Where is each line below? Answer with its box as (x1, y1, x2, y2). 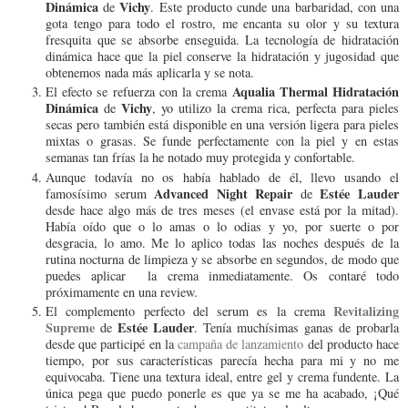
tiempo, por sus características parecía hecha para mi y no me (46, 352, 399, 370)
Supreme (46, 318, 95, 338)
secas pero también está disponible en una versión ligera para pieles (46, 116, 399, 134)
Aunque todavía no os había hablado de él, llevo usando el (46, 168, 399, 186)
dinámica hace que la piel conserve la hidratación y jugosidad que (46, 46, 399, 65)
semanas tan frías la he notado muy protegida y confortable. (46, 148, 355, 167)
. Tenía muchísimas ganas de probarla (194, 319, 399, 337)
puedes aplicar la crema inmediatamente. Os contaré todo (46, 266, 399, 284)
